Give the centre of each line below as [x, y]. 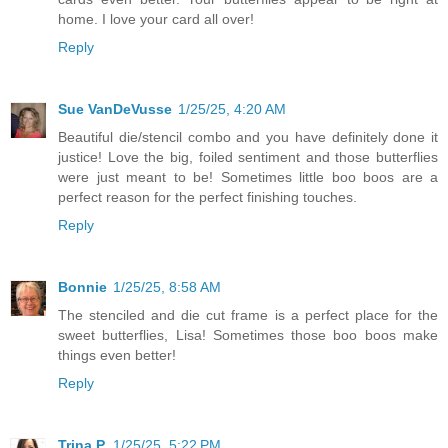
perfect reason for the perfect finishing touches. [207, 196]
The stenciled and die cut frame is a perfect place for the [248, 314]
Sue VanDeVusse [115, 108]
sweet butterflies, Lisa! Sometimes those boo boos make [248, 334]
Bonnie [82, 286]
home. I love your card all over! [156, 18]
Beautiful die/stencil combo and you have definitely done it [248, 136]
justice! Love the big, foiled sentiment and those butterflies [248, 156]
